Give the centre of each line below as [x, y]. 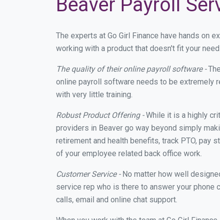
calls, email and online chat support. [117, 200]
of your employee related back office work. [129, 153]
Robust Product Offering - [100, 115]
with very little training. [94, 95]
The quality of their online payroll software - [131, 69]
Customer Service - [88, 174]
